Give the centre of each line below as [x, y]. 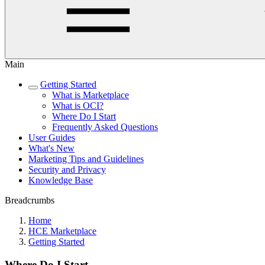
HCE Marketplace [62, 231]
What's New [51, 148]
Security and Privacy [67, 169]
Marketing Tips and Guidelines [86, 159]
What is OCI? [78, 106]
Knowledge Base [61, 180]
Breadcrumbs [30, 200]
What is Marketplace [91, 95]
